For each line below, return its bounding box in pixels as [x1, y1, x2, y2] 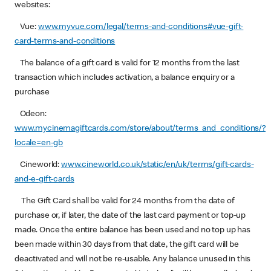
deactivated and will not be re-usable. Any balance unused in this [15, 255, 251, 264]
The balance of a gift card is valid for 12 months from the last [19, 59, 240, 68]
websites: [15, 1, 50, 10]
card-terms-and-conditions [15, 38, 116, 46]
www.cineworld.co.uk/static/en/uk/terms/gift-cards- [60, 161, 254, 169]
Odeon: [15, 110, 47, 119]
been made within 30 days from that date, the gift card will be [15, 241, 239, 249]
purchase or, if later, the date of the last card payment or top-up [15, 212, 246, 220]
